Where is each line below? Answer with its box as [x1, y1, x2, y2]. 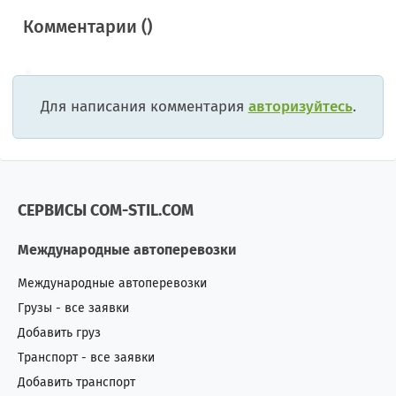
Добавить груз [18, 324, 101, 340]
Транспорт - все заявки [18, 349, 155, 365]
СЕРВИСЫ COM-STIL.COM [18, 200, 194, 220]
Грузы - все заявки [18, 300, 129, 316]
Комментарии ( [23, 15, 147, 37]
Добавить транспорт [18, 374, 135, 390]
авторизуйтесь [247, 96, 353, 116]
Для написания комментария [40, 96, 248, 116]
